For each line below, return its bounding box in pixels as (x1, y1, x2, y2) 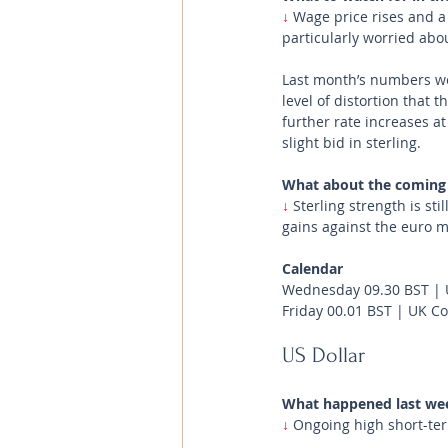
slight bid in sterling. (282, 133, 425, 152)
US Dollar (282, 343, 371, 367)
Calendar (282, 259, 343, 278)
